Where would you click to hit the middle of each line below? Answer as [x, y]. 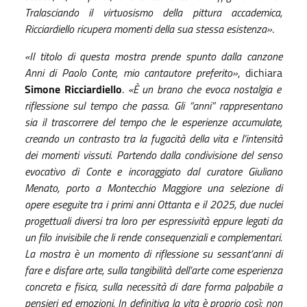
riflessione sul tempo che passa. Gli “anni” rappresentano [153, 105]
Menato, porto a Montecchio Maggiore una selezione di [153, 187]
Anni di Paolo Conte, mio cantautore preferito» [131, 72]
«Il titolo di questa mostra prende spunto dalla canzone [153, 56]
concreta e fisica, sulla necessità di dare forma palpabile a [153, 286]
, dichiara [260, 72]
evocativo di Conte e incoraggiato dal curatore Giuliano [153, 171]
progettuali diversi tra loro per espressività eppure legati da [153, 220]
